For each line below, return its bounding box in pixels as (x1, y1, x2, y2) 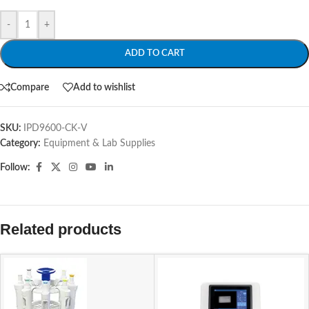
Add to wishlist (73, 82, 135, 92)
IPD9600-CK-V (23, 123, 87, 133)
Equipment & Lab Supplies (43, 139, 155, 148)
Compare (10, 82, 49, 92)
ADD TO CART (124, 49, 185, 58)
